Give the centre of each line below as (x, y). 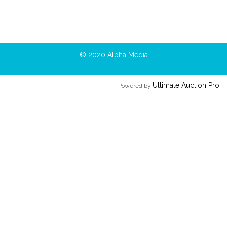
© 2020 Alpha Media (113, 54)
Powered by (135, 85)
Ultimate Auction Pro (186, 85)
